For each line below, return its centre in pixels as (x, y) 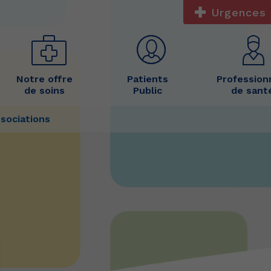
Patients (148, 79)
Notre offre (45, 79)
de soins (45, 90)
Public (148, 90)
